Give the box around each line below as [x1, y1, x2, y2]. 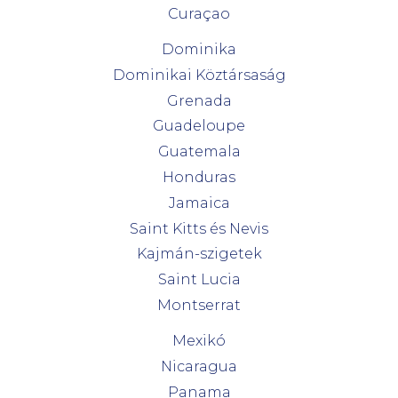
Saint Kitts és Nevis [130, 219, 268, 237]
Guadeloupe [153, 117, 245, 135]
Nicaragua [161, 357, 237, 375]
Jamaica [168, 194, 230, 211]
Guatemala [157, 143, 241, 161]
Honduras [163, 168, 235, 186]
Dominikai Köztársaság [112, 66, 286, 84]
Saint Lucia [157, 271, 241, 289]
